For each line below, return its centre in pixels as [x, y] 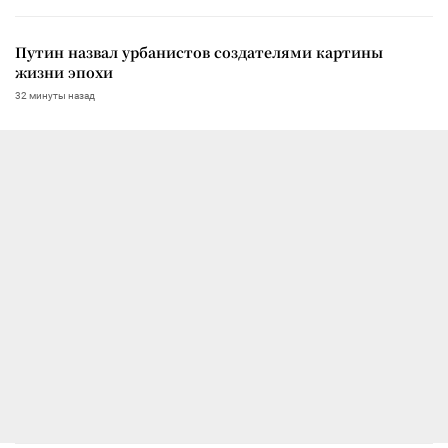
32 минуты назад [55, 95]
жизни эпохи [64, 71]
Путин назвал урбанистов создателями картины [199, 51]
